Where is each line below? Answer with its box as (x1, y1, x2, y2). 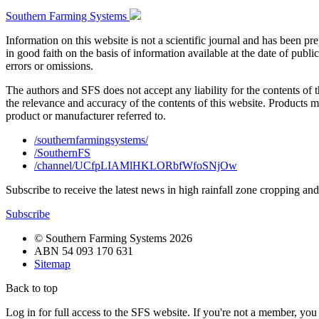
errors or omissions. (6, 60, 93, 72)
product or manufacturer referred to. (6, 110, 166, 122)
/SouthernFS (34, 147, 90, 159)
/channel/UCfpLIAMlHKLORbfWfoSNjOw (34, 159, 237, 172)
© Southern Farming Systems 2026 (34, 232, 192, 244)
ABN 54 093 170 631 (34, 245, 133, 257)
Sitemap (34, 258, 70, 270)
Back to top (6, 282, 58, 294)
